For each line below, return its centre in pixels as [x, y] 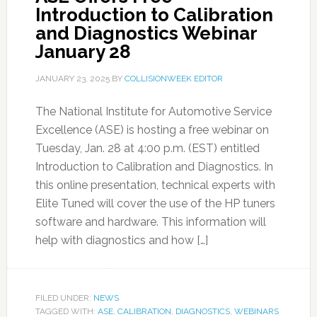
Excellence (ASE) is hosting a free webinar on [152, 130]
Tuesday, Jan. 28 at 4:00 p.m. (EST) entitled [147, 148]
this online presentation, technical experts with [155, 185]
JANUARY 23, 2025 [72, 79]
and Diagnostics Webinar [146, 33]
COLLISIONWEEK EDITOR [173, 79]
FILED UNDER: [64, 298]
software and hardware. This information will [150, 222]
